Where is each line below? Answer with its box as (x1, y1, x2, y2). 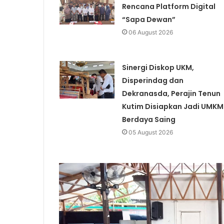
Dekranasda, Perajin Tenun (121, 88, 220, 99)
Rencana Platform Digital (121, 1, 215, 12)
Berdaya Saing (121, 114, 175, 125)
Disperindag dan (121, 75, 183, 86)
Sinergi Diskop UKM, (121, 62, 194, 73)
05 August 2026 (128, 128, 173, 136)
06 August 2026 (128, 28, 173, 36)
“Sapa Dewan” (121, 14, 175, 25)
